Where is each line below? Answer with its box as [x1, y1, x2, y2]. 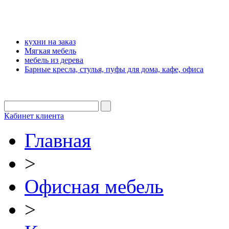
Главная [25, 129, 91, 152]
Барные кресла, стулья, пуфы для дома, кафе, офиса [25, 65, 203, 74]
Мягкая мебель [25, 47, 76, 56]
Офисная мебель [25, 175, 164, 198]
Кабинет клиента [4, 111, 64, 121]
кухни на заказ [25, 37, 76, 47]
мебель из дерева [25, 56, 83, 65]
